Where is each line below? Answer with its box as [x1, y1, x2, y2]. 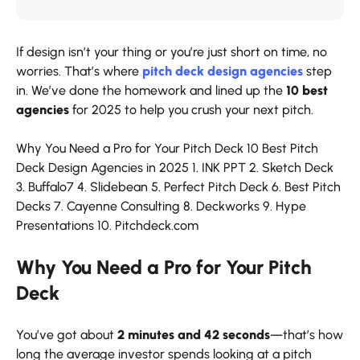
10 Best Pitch [247, 141, 318, 157]
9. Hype [263, 198, 306, 215]
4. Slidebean [77, 179, 148, 195]
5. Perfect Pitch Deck [151, 179, 268, 195]
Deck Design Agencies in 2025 [16, 160, 189, 176]
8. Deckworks [183, 198, 260, 215]
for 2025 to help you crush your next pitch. [69, 102, 313, 118]
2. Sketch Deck [249, 160, 333, 176]
